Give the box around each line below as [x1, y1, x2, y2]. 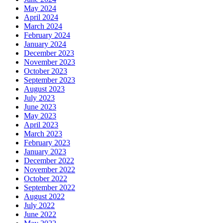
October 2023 [24, 66, 67, 75]
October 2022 [24, 174, 67, 183]
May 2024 [24, 3, 56, 12]
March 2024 [24, 21, 62, 30]
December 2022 [24, 156, 74, 165]
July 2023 [24, 93, 55, 102]
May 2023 [24, 111, 56, 120]
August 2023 [24, 84, 65, 93]
